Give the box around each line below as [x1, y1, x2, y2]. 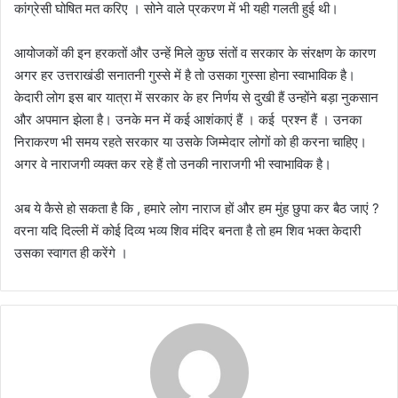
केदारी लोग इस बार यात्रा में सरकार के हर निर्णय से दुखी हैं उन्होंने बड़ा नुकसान [14, 88, 378, 106]
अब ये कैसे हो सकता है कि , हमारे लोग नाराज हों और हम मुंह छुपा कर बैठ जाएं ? [14, 199, 379, 217]
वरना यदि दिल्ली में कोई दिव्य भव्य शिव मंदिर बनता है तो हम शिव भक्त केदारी [14, 221, 361, 239]
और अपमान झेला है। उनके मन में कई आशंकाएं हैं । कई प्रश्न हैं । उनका [14, 110, 362, 128]
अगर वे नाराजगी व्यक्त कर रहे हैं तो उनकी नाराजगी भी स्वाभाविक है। [14, 155, 331, 172]
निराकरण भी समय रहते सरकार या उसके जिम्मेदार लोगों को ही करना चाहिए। [14, 132, 367, 150]
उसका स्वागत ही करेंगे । [14, 243, 128, 261]
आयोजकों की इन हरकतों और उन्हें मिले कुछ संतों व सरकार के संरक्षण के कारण [14, 44, 376, 61]
